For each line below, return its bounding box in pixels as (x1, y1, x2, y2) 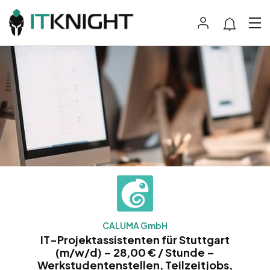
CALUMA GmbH (102, 220, 168, 231)
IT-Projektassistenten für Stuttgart (40, 233, 230, 247)
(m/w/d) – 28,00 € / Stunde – (55, 245, 215, 260)
